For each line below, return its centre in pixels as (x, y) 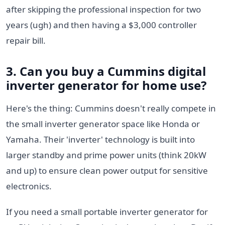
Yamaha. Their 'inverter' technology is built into (100, 139)
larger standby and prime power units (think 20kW (106, 155)
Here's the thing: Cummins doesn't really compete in (111, 108)
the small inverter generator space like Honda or (103, 124)
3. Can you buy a (57, 71)
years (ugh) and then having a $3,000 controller (101, 25)
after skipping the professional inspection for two (103, 9)
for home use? (162, 85)
